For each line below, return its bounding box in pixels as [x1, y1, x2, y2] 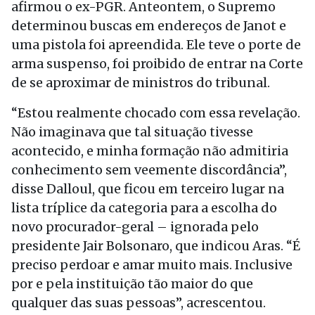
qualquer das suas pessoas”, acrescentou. [11, 295, 266, 311]
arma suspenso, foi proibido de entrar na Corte [11, 56, 303, 72]
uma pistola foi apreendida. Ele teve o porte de [11, 37, 301, 53]
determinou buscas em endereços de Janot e [11, 18, 286, 34]
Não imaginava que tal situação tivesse [11, 124, 253, 140]
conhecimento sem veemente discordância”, [11, 162, 287, 178]
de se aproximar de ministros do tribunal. [11, 75, 270, 91]
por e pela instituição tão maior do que [11, 276, 253, 292]
